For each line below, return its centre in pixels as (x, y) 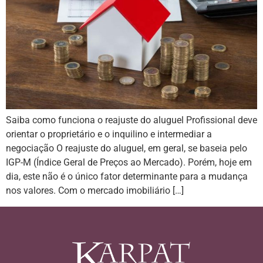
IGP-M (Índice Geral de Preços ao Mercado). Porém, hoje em (129, 163)
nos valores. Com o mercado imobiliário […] (95, 191)
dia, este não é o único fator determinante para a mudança (127, 177)
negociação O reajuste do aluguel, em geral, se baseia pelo (127, 149)
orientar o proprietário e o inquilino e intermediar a (109, 134)
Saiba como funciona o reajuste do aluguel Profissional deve (131, 120)
